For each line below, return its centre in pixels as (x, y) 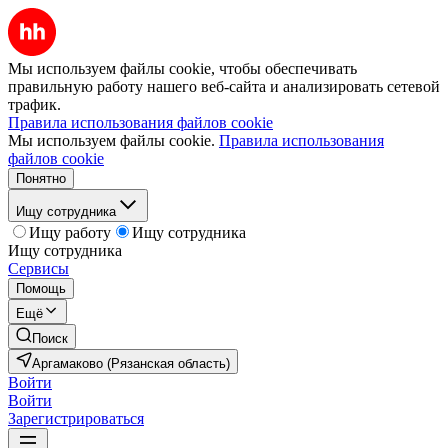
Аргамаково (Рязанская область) (131, 363)
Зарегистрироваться (76, 418)
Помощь (41, 288)
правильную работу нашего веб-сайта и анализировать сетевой (224, 86)
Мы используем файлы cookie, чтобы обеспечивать (182, 68)
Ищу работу (70, 232)
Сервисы (38, 268)
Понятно (41, 178)
